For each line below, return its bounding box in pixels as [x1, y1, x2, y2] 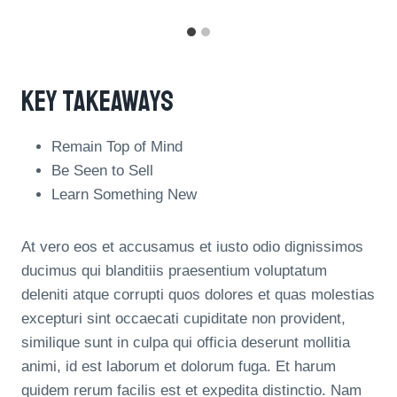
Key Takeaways [21, 83, 174, 120]
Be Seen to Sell [51, 161, 153, 179]
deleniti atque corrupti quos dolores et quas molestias [21, 285, 375, 303]
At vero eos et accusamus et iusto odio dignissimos [21, 237, 363, 255]
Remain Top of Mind [51, 137, 183, 155]
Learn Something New [51, 185, 197, 203]
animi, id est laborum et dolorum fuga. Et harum [21, 357, 336, 375]
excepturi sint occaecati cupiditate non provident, [21, 309, 346, 327]
